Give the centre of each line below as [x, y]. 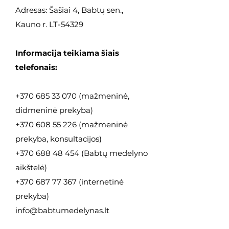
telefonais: [36, 67]
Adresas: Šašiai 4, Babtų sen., [69, 10]
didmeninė [37, 110]
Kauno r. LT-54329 [49, 24]
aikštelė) [31, 167]
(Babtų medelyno [113, 153]
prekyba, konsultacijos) [59, 139]
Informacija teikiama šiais [67, 53]
